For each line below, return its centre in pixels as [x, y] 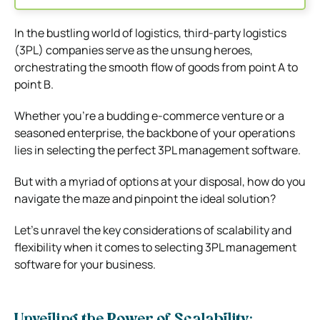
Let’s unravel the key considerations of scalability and [153, 230]
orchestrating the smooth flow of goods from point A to [156, 67]
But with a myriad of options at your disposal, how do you [160, 181]
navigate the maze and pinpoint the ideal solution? [145, 198]
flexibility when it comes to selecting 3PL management [155, 247]
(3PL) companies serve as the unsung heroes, [134, 50]
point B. [34, 84]
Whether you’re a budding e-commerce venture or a [149, 115]
